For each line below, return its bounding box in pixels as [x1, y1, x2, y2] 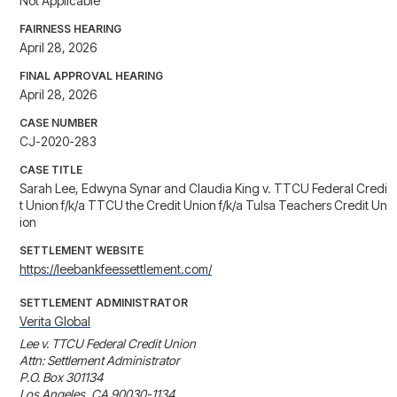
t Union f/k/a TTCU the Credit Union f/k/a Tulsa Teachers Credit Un [19, 198, 387, 214]
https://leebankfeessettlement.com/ [19, 261, 212, 277]
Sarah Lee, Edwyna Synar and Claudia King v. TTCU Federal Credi [19, 181, 387, 197]
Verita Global [19, 314, 90, 330]
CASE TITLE [19, 163, 82, 177]
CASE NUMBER [19, 116, 97, 130]
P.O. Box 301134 [19, 370, 103, 385]
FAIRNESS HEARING [19, 22, 121, 36]
